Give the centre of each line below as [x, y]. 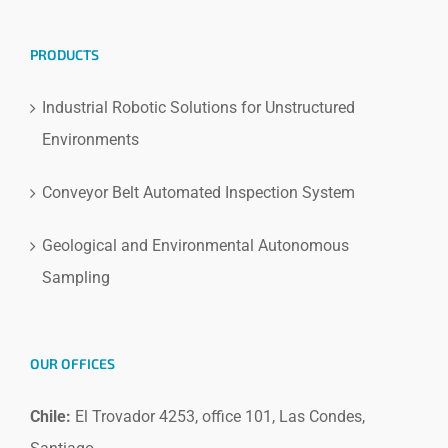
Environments [90, 139]
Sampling [76, 277]
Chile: [50, 416]
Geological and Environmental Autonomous [195, 245]
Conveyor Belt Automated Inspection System [198, 192]
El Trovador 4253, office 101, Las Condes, [218, 416]
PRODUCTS [64, 54]
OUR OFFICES [72, 363]
